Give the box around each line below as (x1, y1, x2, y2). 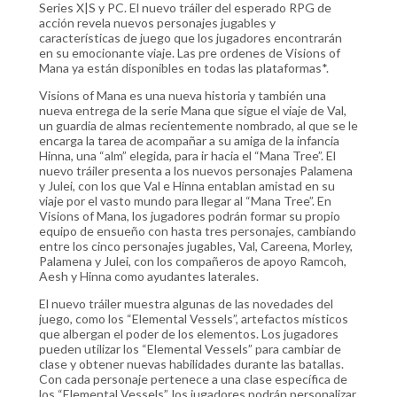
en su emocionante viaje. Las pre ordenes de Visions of (39, 45, 340, 60)
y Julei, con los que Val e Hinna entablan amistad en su (39, 178, 335, 193)
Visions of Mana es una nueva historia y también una (39, 88, 326, 103)
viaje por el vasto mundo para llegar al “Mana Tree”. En (39, 193, 331, 208)
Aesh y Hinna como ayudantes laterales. (39, 269, 259, 284)
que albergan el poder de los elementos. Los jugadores (39, 326, 339, 341)
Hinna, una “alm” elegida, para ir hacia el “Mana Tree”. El (39, 148, 336, 163)
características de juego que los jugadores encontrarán (39, 30, 342, 45)
